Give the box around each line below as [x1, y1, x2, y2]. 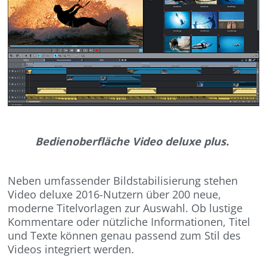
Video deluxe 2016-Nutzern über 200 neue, [8, 187, 222, 202]
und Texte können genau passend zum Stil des [8, 228, 241, 243]
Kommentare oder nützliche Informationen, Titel [8, 215, 251, 229]
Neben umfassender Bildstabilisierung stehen [8, 173, 238, 188]
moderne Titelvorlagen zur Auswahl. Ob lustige [8, 201, 243, 216]
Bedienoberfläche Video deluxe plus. [35, 134, 229, 149]
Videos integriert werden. [8, 242, 135, 257]
